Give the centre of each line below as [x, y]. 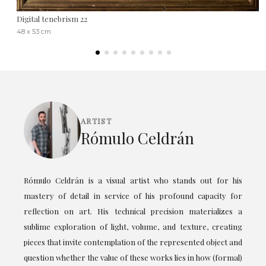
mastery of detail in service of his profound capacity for [133, 196]
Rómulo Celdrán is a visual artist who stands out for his [133, 180]
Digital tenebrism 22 [52, 19]
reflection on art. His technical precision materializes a [133, 211]
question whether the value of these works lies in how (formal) [133, 258]
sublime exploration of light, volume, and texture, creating [133, 227]
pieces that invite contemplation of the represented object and [133, 242]
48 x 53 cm [34, 32]
